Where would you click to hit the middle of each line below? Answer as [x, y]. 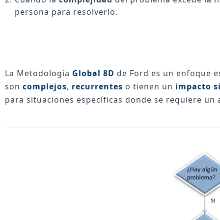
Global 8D [93, 73]
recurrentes [97, 86]
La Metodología [39, 73]
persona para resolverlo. [66, 12]
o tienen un [150, 86]
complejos [45, 86]
